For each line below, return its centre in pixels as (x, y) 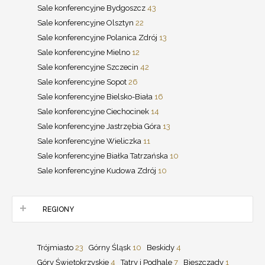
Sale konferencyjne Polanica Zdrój (98, 37)
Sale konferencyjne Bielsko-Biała (96, 96)
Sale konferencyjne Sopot (83, 82)
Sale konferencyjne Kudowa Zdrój (98, 170)
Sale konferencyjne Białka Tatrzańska (104, 156)
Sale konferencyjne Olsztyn (86, 22)
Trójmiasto (56, 247)
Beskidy (161, 247)
